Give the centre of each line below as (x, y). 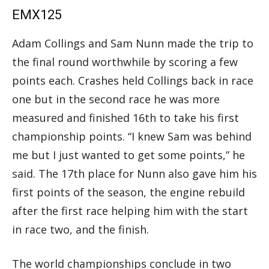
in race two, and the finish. (80, 229)
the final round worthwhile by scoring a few (125, 62)
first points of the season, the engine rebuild (128, 192)
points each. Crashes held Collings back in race (133, 80)
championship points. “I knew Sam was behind (132, 136)
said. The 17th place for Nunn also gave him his (134, 173)
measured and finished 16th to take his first (125, 117)
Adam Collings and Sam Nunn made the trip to (133, 43)
